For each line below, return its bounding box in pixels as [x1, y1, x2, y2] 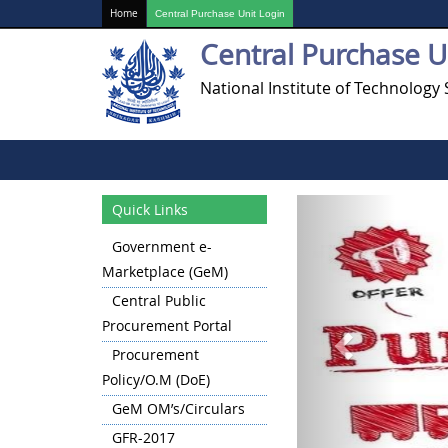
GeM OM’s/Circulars [112, 399, 245, 418]
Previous [344, 194, 425, 221]
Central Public [112, 291, 206, 310]
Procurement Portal [102, 316, 232, 335]
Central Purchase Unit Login [155, 8, 285, 19]
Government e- [112, 237, 212, 256]
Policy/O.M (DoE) [102, 370, 210, 389]
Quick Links [112, 200, 188, 219]
